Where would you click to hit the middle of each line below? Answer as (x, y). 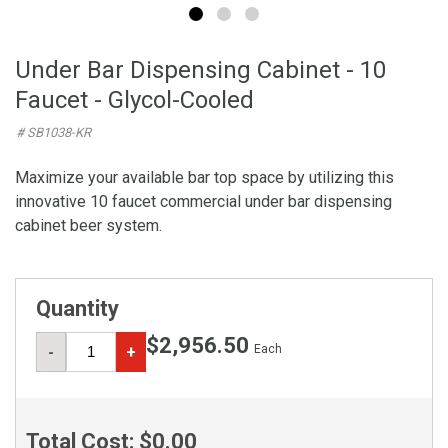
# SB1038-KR (53, 132)
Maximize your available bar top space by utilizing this (204, 177)
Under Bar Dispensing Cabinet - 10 (200, 70)
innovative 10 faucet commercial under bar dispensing (203, 201)
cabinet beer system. (88, 225)
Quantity (77, 308)
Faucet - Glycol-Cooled (134, 100)
